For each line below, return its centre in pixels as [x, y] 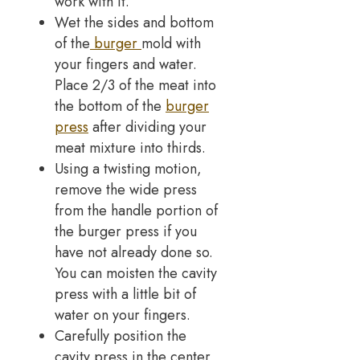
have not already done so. [134, 252]
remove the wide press [126, 189]
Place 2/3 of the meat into [135, 85]
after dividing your [147, 127]
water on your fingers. [123, 315]
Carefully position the [121, 335]
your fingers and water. [126, 64]
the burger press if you [126, 231]
